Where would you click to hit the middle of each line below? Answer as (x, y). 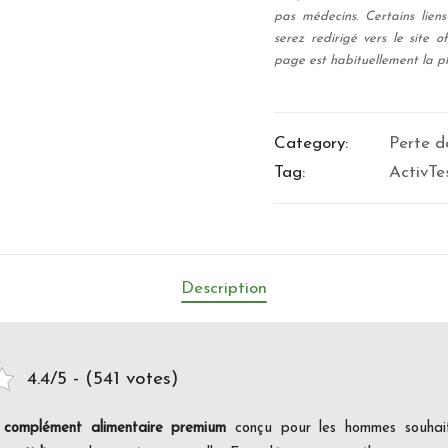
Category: (311, 143)
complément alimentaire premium (115, 428)
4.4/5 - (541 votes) (102, 379)
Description (224, 288)
